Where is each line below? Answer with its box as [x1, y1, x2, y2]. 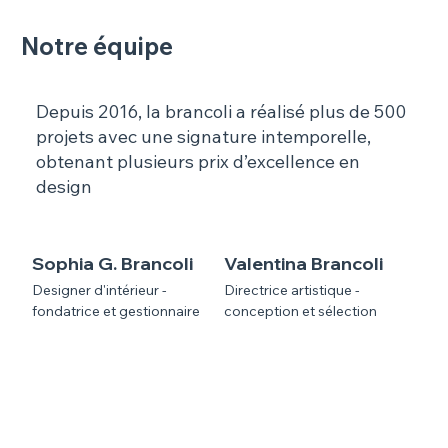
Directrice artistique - [224, 281, 360, 300]
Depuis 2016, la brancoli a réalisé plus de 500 [35, 99, 406, 123]
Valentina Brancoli [224, 251, 384, 275]
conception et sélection [224, 302, 377, 321]
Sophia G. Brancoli [31, 251, 193, 275]
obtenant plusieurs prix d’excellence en [35, 149, 360, 173]
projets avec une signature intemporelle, [35, 124, 371, 148]
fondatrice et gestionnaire [31, 302, 200, 321]
